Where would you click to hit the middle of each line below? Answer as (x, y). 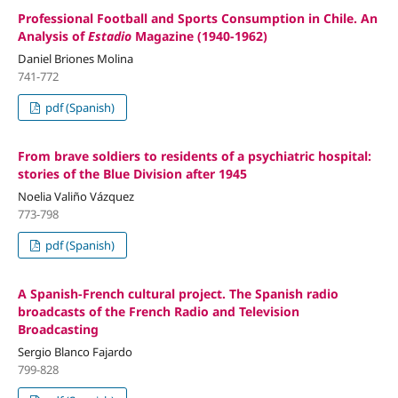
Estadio (109, 36)
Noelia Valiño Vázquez (76, 197)
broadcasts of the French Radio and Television (158, 312)
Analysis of (52, 36)
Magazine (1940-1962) (199, 36)
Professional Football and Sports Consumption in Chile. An (197, 19)
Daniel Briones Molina (75, 59)
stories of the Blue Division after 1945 (132, 174)
